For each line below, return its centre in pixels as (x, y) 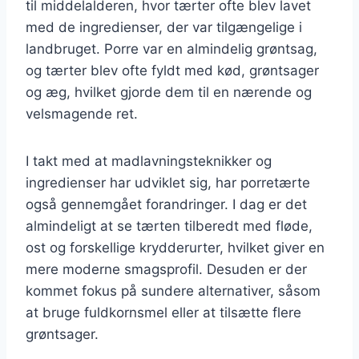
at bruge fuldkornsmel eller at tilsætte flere (163, 312)
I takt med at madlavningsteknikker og (149, 161)
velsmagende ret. (82, 113)
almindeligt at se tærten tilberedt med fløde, (169, 226)
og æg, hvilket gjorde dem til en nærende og (169, 92)
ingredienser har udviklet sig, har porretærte (168, 182)
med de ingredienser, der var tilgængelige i (164, 27)
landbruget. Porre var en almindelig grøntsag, (171, 48)
